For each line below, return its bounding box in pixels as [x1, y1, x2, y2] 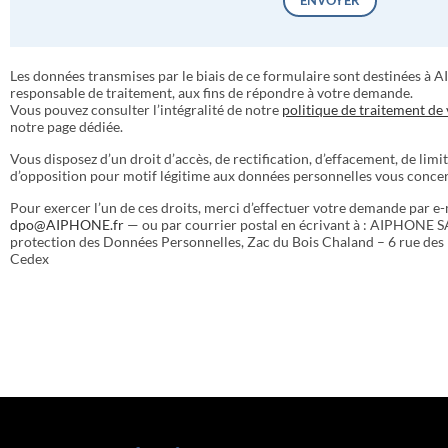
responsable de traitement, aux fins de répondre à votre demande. [10, 83, 413, 101]
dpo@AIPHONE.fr [10, 215, 124, 233]
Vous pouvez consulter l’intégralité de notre [10, 100, 282, 118]
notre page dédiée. [10, 117, 123, 135]
